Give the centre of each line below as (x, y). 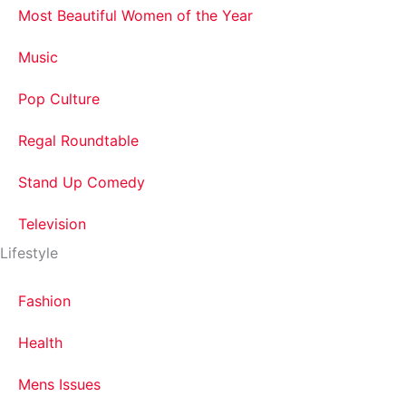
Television (52, 224)
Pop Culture (59, 99)
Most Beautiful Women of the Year (135, 15)
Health (40, 343)
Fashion (44, 301)
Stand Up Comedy (82, 182)
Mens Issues (59, 384)
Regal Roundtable (78, 140)
